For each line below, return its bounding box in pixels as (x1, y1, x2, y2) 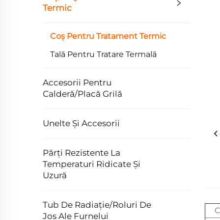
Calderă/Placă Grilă (43, 89, 122, 99)
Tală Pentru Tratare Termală (50, 50, 157, 59)
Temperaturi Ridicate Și (43, 159, 140, 169)
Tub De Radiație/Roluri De (43, 200, 151, 210)
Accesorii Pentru (43, 78, 111, 87)
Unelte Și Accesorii (43, 118, 120, 128)
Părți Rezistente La (43, 148, 120, 158)
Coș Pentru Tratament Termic (50, 31, 166, 41)
